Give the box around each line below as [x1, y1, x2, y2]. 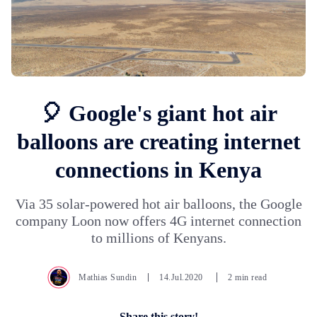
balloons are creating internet [16, 129, 301, 155]
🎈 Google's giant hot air [40, 100, 277, 127]
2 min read [228, 272, 267, 283]
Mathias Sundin [79, 272, 137, 283]
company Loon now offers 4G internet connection [16, 213, 301, 229]
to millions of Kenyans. [91, 230, 226, 246]
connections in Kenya [55, 157, 262, 183]
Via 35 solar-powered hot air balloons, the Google [15, 196, 302, 212]
